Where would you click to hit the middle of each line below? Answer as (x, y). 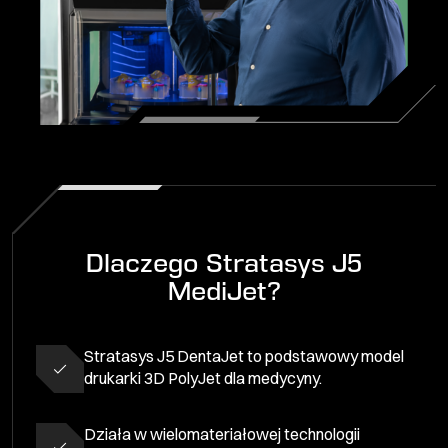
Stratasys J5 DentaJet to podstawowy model (244, 355)
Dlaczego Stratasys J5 (224, 262)
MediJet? (224, 290)
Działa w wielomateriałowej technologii (222, 433)
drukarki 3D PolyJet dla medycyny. (203, 377)
